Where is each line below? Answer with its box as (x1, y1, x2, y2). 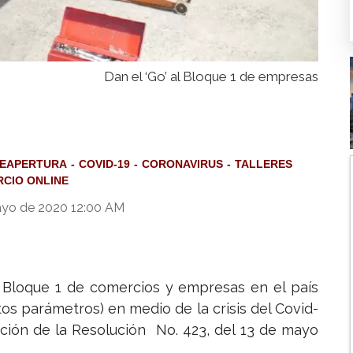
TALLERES (235, 158, 292, 171)
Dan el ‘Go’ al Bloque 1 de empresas (104, 69, 318, 85)
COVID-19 (79, 158, 130, 171)
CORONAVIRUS (142, 158, 223, 171)
